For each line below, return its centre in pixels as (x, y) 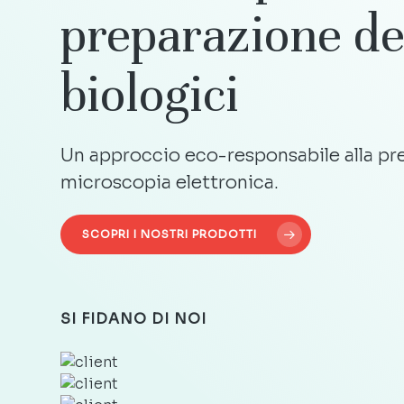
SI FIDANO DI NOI (134, 318)
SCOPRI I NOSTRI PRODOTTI (170, 234)
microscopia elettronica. (170, 182)
